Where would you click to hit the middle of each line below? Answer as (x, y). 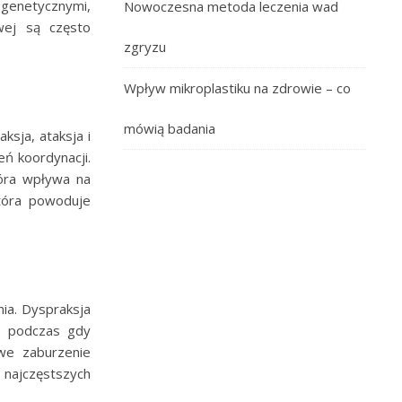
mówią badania (170, 128)
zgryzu (145, 47)
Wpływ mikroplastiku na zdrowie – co (237, 88)
